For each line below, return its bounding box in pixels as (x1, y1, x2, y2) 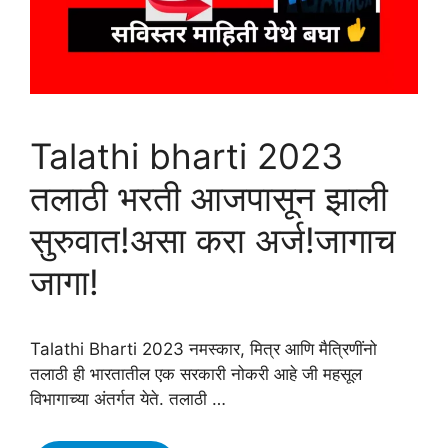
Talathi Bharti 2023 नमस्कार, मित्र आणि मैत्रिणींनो (30, 338, 377, 359)
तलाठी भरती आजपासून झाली (30, 176, 388, 219)
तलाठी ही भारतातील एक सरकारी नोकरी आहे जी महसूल (30, 363, 362, 384)
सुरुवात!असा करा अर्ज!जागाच (30, 218, 396, 261)
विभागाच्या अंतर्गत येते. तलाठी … (30, 388, 226, 409)
